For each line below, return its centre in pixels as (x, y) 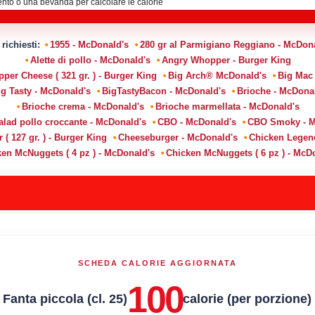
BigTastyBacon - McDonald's (163, 91)
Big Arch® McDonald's (217, 75)
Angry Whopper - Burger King (226, 60)
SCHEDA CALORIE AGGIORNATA (157, 263)
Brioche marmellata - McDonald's (227, 106)
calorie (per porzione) (247, 299)
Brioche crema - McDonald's (83, 106)
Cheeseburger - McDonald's (178, 137)
